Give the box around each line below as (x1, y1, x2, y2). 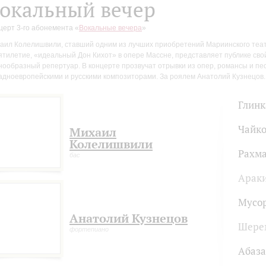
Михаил (69, 125, 116, 140)
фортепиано (69, 226, 109, 233)
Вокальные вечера (79, 24, 142, 32)
